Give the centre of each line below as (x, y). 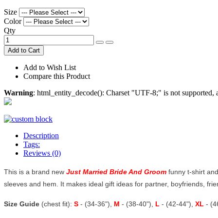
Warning (18, 92)
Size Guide (22, 204)
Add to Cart (24, 50)
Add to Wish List (50, 67)
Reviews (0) (42, 153)
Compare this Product (57, 76)
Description (41, 135)
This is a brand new (35, 172)
